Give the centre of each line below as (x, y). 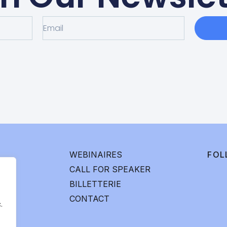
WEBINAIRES (96, 154)
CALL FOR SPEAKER (110, 169)
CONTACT (90, 198)
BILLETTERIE (96, 184)
